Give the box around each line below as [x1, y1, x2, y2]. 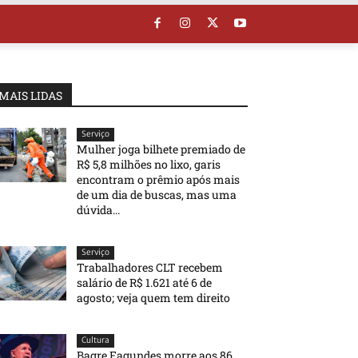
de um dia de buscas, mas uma [77, 186, 237, 202]
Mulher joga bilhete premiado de [77, 141, 246, 157]
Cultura [82, 334, 110, 345]
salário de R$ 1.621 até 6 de [77, 274, 213, 290]
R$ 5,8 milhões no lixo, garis [77, 156, 221, 172]
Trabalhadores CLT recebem [77, 259, 224, 275]
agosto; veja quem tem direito [77, 289, 231, 305]
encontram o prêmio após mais [77, 171, 241, 187]
